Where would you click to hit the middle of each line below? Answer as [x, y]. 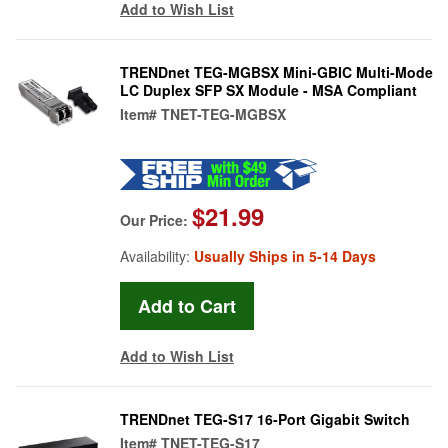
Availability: [157, 255]
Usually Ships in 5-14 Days [285, 255]
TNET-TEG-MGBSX [223, 113]
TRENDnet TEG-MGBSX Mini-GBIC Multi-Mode [276, 71]
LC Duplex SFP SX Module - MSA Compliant [268, 89]
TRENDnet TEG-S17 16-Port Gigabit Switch [265, 418]
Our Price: [156, 219]
